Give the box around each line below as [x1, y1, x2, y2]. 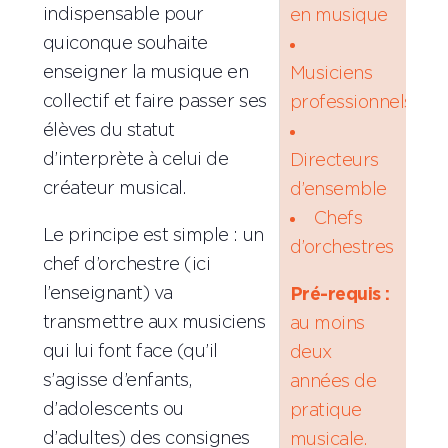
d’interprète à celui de [42, 150, 229, 169]
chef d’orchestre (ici [42, 255, 211, 274]
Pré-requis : [289, 285, 390, 304]
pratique [289, 401, 362, 420]
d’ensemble [289, 180, 387, 199]
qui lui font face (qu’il [42, 342, 218, 361]
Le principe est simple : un [42, 226, 264, 245]
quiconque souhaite [42, 34, 208, 53]
